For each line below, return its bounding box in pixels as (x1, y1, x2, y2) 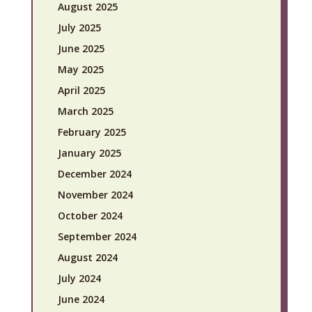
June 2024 (57, 292, 104, 306)
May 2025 (57, 62, 104, 76)
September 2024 (57, 229, 136, 243)
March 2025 (57, 104, 114, 118)
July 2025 (57, 20, 101, 34)
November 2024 (57, 187, 133, 201)
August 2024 (57, 250, 118, 264)
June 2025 (57, 41, 104, 55)
